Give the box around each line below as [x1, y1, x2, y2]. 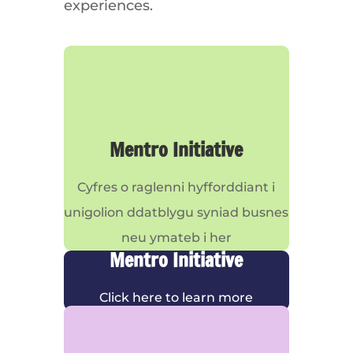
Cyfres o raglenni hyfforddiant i [77, 180, 276, 195]
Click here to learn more [99, 290, 254, 305]
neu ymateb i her [121, 230, 232, 245]
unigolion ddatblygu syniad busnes [64, 205, 289, 220]
